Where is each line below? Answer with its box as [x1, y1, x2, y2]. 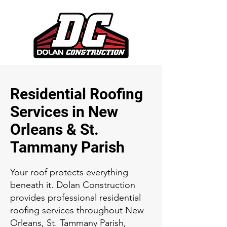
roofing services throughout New [10, 205, 144, 216]
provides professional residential [10, 192, 141, 203]
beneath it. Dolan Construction [10, 179, 135, 191]
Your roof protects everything [10, 167, 128, 178]
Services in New [10, 103, 118, 121]
